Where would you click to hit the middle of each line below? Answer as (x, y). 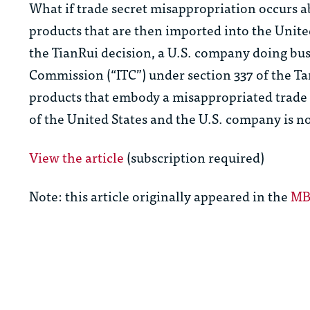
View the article (76, 157)
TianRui (75, 52)
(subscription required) (194, 157)
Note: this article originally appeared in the (160, 196)
